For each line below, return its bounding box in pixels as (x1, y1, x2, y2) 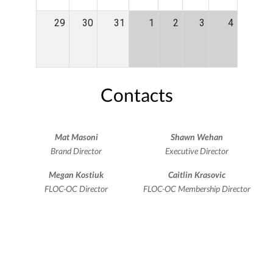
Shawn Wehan (170, 132, 223, 143)
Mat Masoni (54, 132, 98, 143)
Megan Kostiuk (49, 169, 104, 180)
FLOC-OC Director (44, 183, 108, 194)
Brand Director (51, 146, 102, 157)
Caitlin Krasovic (168, 169, 225, 180)
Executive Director (165, 146, 229, 157)
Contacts (100, 83, 173, 106)
